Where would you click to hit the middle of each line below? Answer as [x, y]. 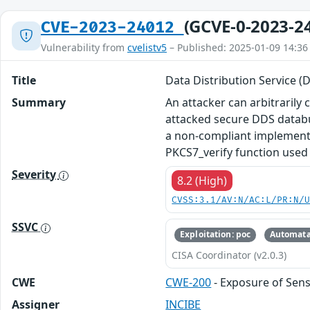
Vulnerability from [84, 48]
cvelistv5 [147, 48]
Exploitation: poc [216, 235]
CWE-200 [189, 282]
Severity [35, 175]
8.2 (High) [202, 181]
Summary [39, 103]
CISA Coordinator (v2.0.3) [229, 255]
